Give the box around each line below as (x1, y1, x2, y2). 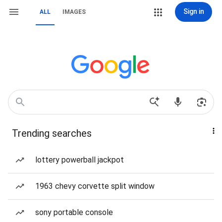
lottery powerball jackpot (35, 155, 124, 165)
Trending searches (12, 127, 92, 139)
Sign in (183, 7, 204, 15)
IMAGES (62, 8, 86, 15)
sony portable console (35, 208, 113, 217)
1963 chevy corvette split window (35, 181, 155, 191)
